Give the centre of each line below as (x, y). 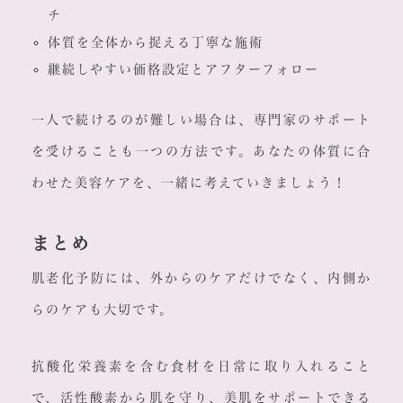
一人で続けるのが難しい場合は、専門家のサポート (201, 120)
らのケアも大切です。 (102, 310)
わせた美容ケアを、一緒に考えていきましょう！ (189, 183)
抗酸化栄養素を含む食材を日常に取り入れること (201, 367)
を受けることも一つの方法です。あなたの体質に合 (201, 152)
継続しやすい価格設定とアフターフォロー (183, 70)
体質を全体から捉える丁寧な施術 (155, 43)
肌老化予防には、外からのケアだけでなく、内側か (201, 278)
